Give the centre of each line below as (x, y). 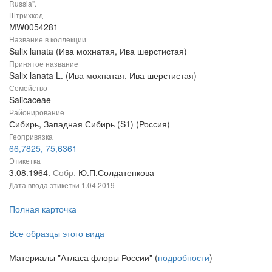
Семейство (28, 87)
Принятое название (44, 63)
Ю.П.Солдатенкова (116, 172)
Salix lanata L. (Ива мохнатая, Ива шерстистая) (103, 75)
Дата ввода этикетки (45, 185)
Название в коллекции (48, 39)
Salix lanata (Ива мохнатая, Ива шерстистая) (98, 51)
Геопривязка (31, 136)
